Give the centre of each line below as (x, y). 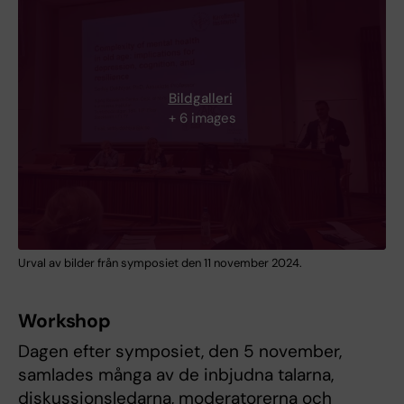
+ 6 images (202, 118)
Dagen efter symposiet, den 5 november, (180, 351)
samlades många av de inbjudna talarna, (176, 374)
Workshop (65, 321)
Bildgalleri (200, 98)
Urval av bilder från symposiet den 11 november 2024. (160, 262)
